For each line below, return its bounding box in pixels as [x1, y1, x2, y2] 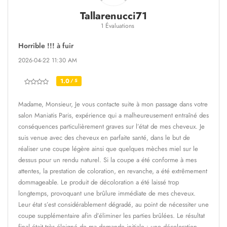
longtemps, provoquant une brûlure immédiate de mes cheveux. [18, 188, 196, 198]
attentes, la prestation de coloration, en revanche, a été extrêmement [18, 166, 207, 176]
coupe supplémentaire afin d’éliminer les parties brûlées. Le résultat [18, 210, 205, 220]
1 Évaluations [98, 21, 134, 30]
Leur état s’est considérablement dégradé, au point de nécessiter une [18, 199, 209, 209]
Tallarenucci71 [80, 8, 147, 23]
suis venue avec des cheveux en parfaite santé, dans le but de [18, 132, 190, 142]
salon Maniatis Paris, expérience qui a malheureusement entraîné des [18, 110, 209, 120]
